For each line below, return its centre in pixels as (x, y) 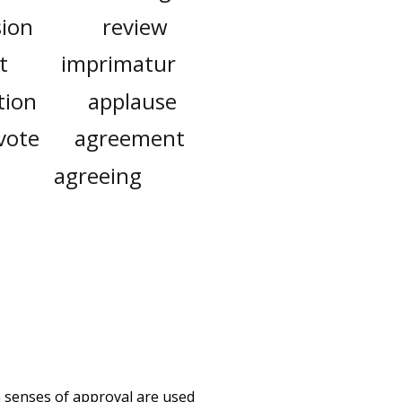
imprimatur (119, 64)
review (135, 26)
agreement (130, 138)
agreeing (97, 175)
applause (133, 100)
